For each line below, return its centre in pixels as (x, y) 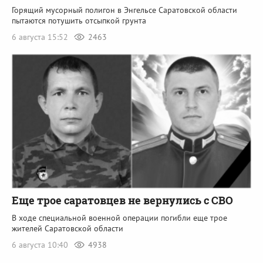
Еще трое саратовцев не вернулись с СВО (122, 200)
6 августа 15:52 (41, 37)
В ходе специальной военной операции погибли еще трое (119, 218)
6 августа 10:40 (41, 245)
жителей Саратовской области (68, 229)
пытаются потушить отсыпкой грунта (79, 20)
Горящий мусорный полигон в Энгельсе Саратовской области (124, 10)
